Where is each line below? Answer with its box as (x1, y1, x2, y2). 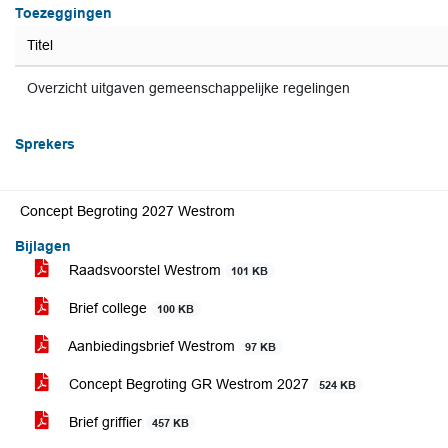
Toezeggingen (15, 5, 112, 21)
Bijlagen (15, 238, 71, 254)
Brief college (65, 300, 151, 316)
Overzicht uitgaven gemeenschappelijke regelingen (27, 81, 350, 96)
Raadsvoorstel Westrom (65, 262, 225, 278)
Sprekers (15, 136, 75, 152)
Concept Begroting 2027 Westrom (20, 203, 235, 219)
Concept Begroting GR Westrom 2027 (65, 376, 313, 392)
